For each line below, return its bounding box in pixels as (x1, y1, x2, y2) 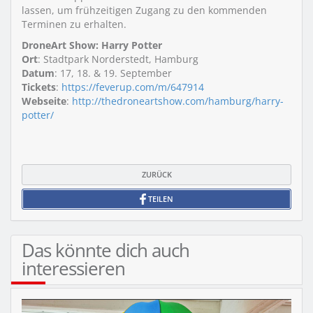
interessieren (22, 256, 125, 281)
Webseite (22, 94, 66, 108)
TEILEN (145, 194, 173, 204)
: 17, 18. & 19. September (54, 66, 172, 80)
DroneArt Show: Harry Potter (22, 38, 162, 52)
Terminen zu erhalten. (22, 17, 126, 31)
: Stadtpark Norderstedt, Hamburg (38, 52, 198, 66)
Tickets (22, 80, 56, 94)
